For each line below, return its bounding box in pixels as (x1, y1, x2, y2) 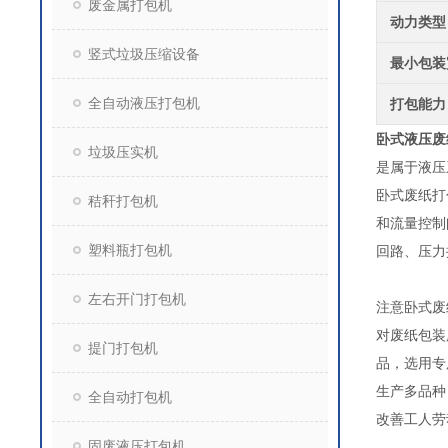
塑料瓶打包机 (88, 242, 172, 258)
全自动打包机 (88, 389, 172, 405)
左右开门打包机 (88, 291, 186, 307)
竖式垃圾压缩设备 (88, 46, 200, 62)
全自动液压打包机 (88, 95, 200, 111)
